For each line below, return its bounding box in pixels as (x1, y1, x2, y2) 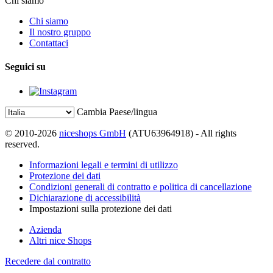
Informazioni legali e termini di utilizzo (29, 159, 178, 170)
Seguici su (5, 62, 46, 73)
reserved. (5, 138, 40, 149)
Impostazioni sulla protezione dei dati (29, 203, 172, 214)
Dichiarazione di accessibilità (29, 192, 141, 203)
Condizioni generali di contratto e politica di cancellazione (29, 181, 252, 192)
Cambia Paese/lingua (77, 106, 157, 117)
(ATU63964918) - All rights (126, 127, 236, 138)
